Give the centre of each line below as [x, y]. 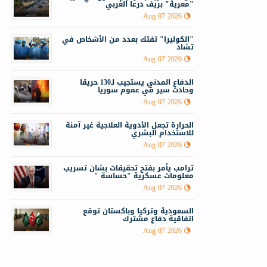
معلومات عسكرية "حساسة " [144, 176]
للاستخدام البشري [162, 133]
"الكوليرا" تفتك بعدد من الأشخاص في [128, 40]
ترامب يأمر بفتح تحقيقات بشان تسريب [128, 168]
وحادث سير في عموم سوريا [146, 90]
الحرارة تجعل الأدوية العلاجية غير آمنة [130, 125]
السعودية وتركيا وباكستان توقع [138, 211]
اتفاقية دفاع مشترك [158, 219]
